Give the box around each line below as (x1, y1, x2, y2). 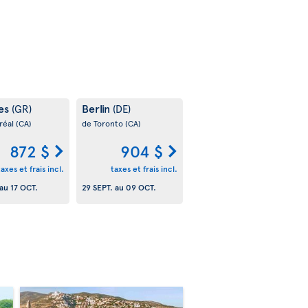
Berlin (81, 100, 113, 116)
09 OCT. (125, 181, 156, 192)
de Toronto (81, 118, 125, 129)
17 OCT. (10, 181, 38, 192)
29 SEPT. (81, 181, 113, 192)
